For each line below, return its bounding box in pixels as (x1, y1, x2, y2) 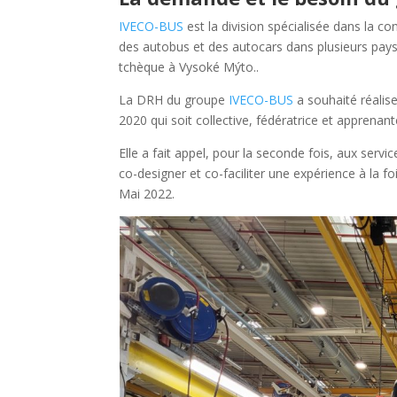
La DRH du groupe (119, 90, 230, 108)
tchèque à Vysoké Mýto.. (119, 58, 260, 75)
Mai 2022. (119, 184, 175, 202)
